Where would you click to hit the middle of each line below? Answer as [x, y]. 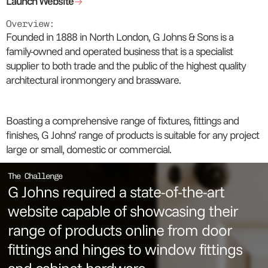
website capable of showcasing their [123, 211]
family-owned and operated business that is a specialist [119, 51]
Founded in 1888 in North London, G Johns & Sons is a [120, 37]
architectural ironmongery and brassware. [93, 80]
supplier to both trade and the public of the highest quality [126, 66]
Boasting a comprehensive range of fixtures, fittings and [122, 121]
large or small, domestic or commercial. [89, 149]
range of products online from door [120, 230]
